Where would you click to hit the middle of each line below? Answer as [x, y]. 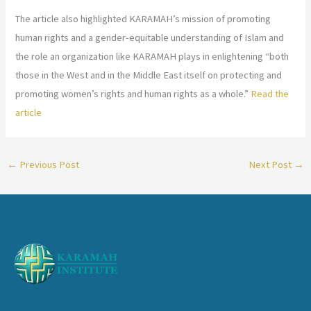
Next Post [271, 165]
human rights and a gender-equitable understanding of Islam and [150, 38]
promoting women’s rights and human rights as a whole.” [132, 94]
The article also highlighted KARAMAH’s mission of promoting [143, 19]
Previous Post [48, 165]
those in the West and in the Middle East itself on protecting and [149, 75]
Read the [269, 94]
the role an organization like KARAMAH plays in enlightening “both [152, 57]
